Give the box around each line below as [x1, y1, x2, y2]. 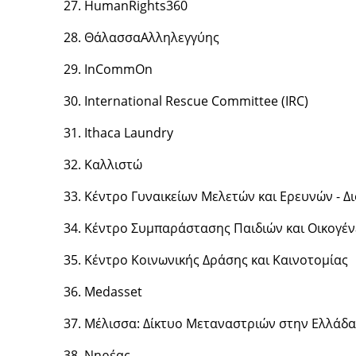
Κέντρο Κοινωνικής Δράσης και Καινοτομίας [83, 251, 348, 269]
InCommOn [83, 60, 153, 78]
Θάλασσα [83, 29, 141, 46]
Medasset [83, 283, 142, 300]
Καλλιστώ [83, 156, 142, 173]
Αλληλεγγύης [140, 29, 219, 46]
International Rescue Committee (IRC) [83, 92, 308, 110]
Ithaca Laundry [83, 124, 173, 141]
